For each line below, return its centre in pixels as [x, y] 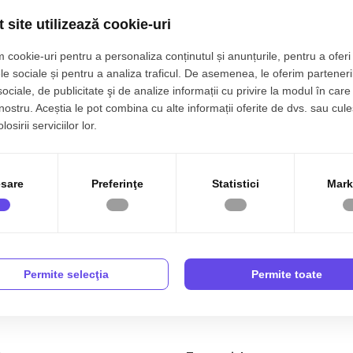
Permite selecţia [66, 274]
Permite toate [287, 274]
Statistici [235, 184]
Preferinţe [117, 184]
